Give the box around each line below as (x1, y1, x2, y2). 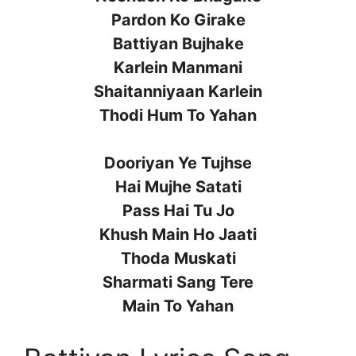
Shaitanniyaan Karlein (94, 81, 262, 101)
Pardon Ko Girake (110, 10, 246, 29)
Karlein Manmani (114, 57, 242, 77)
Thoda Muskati (120, 248, 236, 268)
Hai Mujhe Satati (114, 176, 242, 196)
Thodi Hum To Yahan (99, 105, 257, 125)
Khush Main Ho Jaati (99, 224, 257, 244)
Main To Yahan (122, 296, 234, 315)
